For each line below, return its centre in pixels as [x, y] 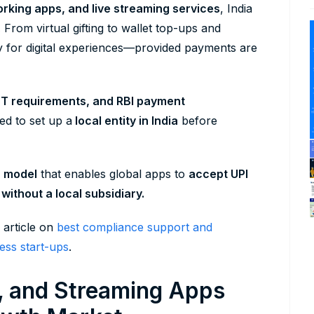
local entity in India [125, 121]
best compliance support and [133, 227]
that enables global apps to [113, 174]
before [198, 121]
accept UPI [218, 174]
